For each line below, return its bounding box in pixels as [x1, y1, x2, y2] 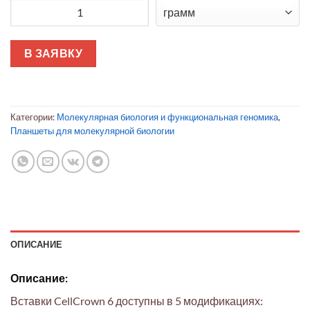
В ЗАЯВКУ [24, 46, 83, 60]
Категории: [10, 111, 57, 123]
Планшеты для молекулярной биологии [10, 125, 174, 137]
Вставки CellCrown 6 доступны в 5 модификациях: [10, 294, 263, 308]
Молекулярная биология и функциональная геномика [57, 111, 278, 123]
